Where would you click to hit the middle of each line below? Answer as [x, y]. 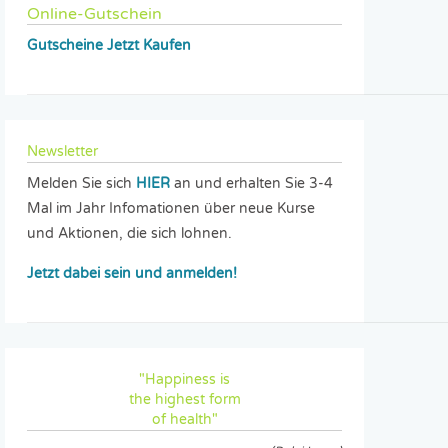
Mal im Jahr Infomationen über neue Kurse [171, 209]
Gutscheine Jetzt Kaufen [109, 46]
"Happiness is [185, 380]
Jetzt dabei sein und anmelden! [132, 274]
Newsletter [63, 152]
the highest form [184, 400]
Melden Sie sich [82, 184]
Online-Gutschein [95, 14]
